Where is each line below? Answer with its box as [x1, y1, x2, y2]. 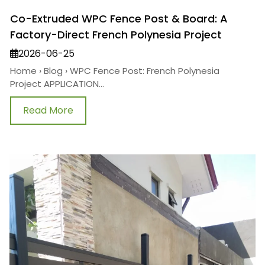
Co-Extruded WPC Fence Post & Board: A [10, 11, 228, 27]
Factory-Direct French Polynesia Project [10, 27, 222, 43]
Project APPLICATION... [10, 77, 104, 91]
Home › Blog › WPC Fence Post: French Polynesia [10, 64, 219, 77]
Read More [23, 104, 73, 118]
